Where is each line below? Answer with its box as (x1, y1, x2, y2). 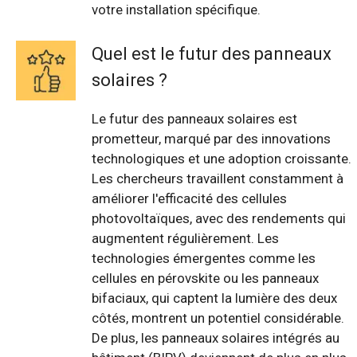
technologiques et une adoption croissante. (92, 150, 351, 167)
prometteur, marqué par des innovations (92, 130, 331, 147)
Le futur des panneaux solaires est (92, 110, 297, 127)
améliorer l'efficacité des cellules (92, 190, 287, 206)
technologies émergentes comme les (92, 249, 316, 266)
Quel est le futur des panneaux (92, 43, 331, 64)
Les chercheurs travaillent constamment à (92, 170, 343, 186)
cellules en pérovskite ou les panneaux (92, 269, 319, 286)
